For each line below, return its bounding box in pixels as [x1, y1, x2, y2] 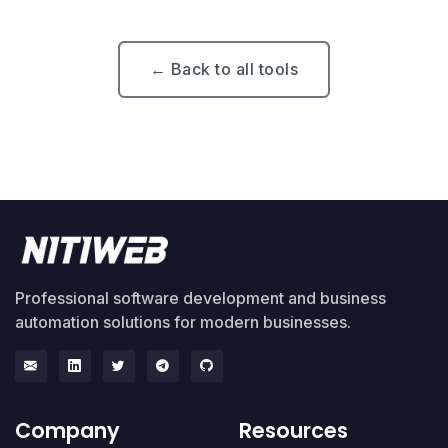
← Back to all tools [149, 59, 299, 80]
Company [15, 415, 120, 445]
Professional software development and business [15, 287, 386, 308]
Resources [239, 415, 348, 445]
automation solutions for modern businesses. [15, 311, 351, 332]
